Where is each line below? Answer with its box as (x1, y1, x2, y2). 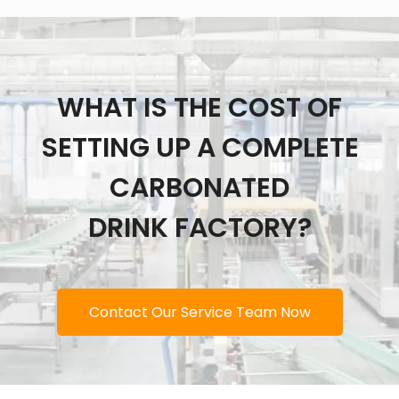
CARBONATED (110, 168, 289, 207)
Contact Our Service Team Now (88, 301, 311, 322)
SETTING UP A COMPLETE (40, 128, 359, 167)
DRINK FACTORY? (87, 208, 312, 247)
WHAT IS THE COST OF (57, 88, 342, 126)
